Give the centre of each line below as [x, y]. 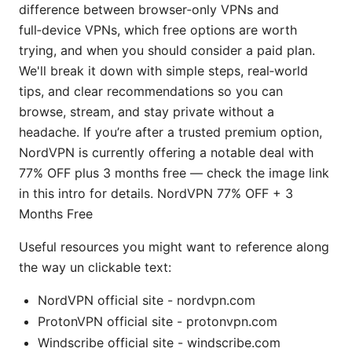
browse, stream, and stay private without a [147, 111]
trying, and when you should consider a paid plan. [167, 50]
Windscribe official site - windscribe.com [159, 342]
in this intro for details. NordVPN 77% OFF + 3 [156, 193]
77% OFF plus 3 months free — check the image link [174, 172]
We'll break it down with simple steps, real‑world [163, 70]
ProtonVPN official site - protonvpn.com [158, 321]
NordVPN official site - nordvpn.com [147, 300]
